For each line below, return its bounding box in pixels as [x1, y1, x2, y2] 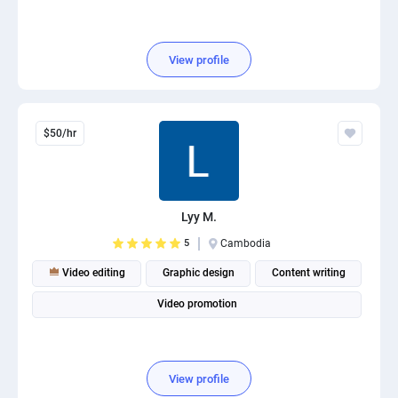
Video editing [59, 267, 125, 279]
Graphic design [162, 267, 235, 279]
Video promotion [156, 298, 237, 310]
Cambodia [220, 237, 271, 250]
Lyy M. [181, 210, 217, 224]
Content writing [271, 267, 346, 279]
